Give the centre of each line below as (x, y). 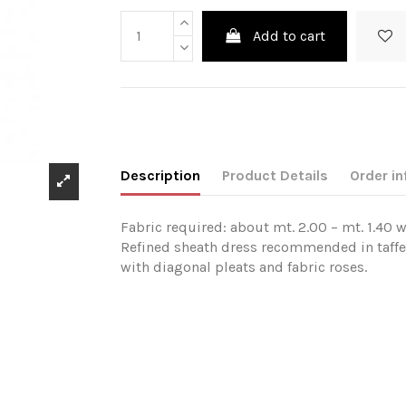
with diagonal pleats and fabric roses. (244, 267)
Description (161, 176)
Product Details (275, 176)
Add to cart (290, 35)
